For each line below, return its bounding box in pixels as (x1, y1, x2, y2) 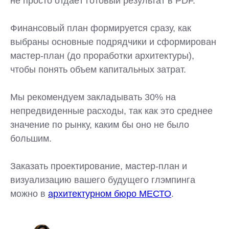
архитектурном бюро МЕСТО (48, 189, 171, 199)
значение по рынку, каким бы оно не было (10, 120, 189, 130)
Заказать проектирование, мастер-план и (10, 161, 187, 171)
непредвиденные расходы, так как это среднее (10, 106, 213, 116)
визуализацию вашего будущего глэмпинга (10, 175, 195, 185)
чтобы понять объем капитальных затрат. (10, 64, 186, 75)
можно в (10, 189, 48, 199)
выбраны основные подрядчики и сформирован (10, 37, 216, 47)
